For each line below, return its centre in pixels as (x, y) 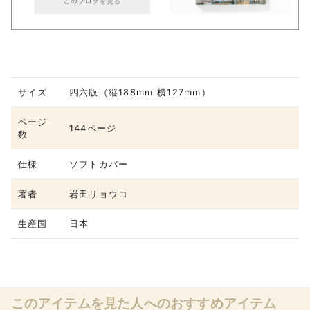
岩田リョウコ (99, 194)
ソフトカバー (99, 164)
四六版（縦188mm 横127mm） (140, 92)
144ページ (93, 128)
